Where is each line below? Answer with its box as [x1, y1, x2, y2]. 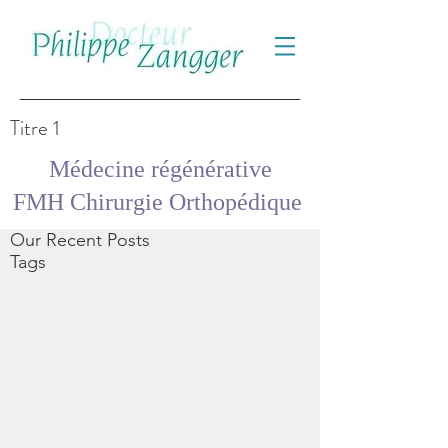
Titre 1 [10, 113, 60, 143]
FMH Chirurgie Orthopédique [12, 189, 308, 215]
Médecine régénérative [48, 156, 272, 182]
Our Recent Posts [10, 229, 150, 251]
